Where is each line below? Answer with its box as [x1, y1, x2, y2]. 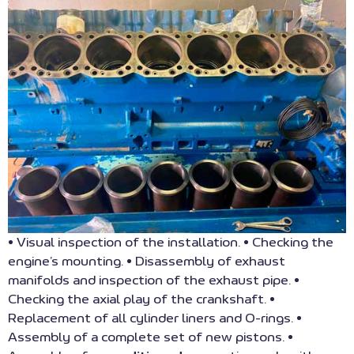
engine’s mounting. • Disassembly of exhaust [8, 254, 285, 268]
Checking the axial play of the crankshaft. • [8, 292, 275, 306]
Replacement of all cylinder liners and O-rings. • [8, 311, 302, 325]
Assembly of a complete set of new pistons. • [8, 330, 293, 344]
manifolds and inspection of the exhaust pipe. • [8, 273, 299, 287]
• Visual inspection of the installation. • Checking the [8, 235, 333, 249]
